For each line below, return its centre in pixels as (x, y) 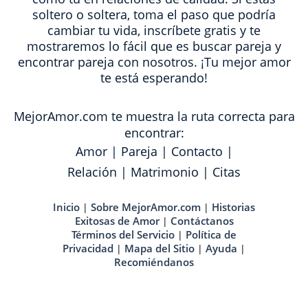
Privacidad (88, 248)
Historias (233, 207)
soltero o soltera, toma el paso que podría (154, 14)
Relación (92, 172)
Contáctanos (202, 221)
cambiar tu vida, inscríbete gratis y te (154, 30)
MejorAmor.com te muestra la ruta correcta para (154, 116)
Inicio (66, 207)
